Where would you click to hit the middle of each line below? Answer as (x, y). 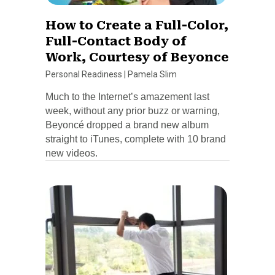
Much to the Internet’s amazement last (127, 96)
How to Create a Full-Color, (137, 25)
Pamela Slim (152, 74)
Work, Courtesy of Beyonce (137, 57)
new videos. (72, 153)
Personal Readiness (84, 74)
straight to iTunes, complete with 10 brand (136, 139)
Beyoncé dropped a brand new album (127, 125)
